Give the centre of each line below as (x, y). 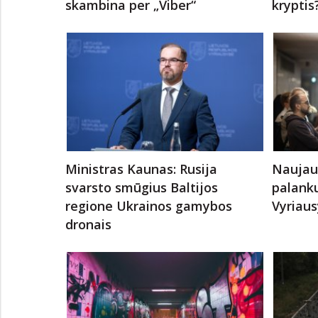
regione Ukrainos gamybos (149, 205)
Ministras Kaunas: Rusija (141, 169)
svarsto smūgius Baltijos (142, 187)
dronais (88, 224)
